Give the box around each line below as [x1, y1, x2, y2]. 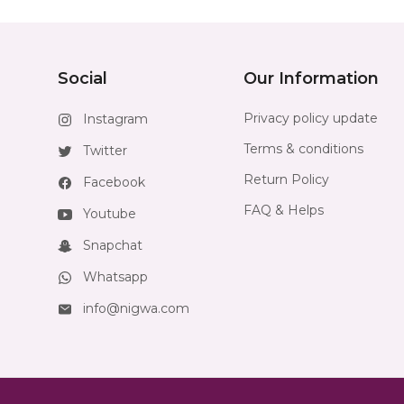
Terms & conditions [243, 141, 363, 157]
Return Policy [243, 171, 329, 188]
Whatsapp [83, 269, 148, 285]
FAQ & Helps [243, 202, 324, 218]
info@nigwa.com [83, 300, 189, 317]
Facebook [83, 174, 145, 190]
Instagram [83, 111, 148, 127]
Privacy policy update [243, 110, 378, 126]
